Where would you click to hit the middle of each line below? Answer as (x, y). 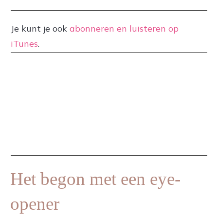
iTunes (24, 44)
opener (35, 204)
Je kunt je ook (40, 28)
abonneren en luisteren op (124, 28)
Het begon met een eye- (95, 179)
